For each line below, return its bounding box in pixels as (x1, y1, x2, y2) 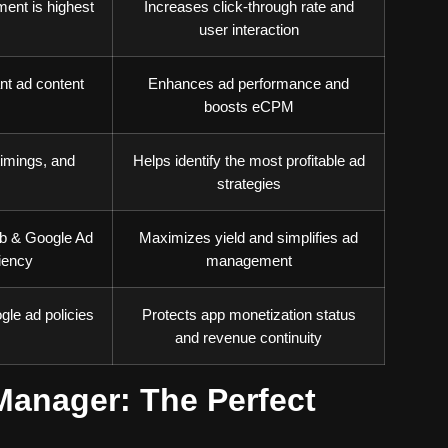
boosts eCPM (203, 98, 294, 115)
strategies (216, 175, 281, 192)
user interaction (198, 21, 299, 38)
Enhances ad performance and (148, 75, 349, 92)
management (205, 252, 292, 269)
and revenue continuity (175, 329, 322, 346)
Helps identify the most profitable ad (132, 152, 365, 169)
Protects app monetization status (141, 306, 356, 323)
